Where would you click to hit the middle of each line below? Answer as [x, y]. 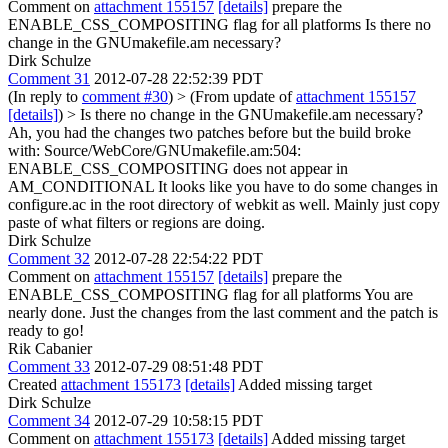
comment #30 [125, 96]
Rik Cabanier [50, 348]
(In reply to [45, 96]
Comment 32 [49, 258]
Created [34, 384]
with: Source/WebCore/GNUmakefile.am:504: [154, 150]
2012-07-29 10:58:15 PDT [178, 420]
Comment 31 [49, 78]
